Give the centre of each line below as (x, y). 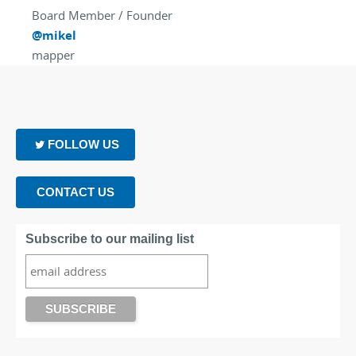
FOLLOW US (83, 144)
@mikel (54, 35)
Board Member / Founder (102, 15)
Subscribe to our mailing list (110, 239)
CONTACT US (75, 192)
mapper (53, 55)
